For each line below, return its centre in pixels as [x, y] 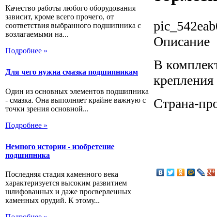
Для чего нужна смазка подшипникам [72, 72]
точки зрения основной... [47, 108]
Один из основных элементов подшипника [77, 91]
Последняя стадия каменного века [62, 174]
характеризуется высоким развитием [66, 183]
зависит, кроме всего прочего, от [60, 17]
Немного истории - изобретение [60, 147]
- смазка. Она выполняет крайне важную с [76, 100]
